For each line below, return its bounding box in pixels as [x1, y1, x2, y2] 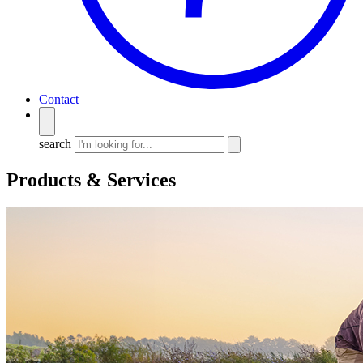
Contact [39, 92, 79, 107]
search [39, 137, 71, 152]
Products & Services [6, 169, 176, 191]
